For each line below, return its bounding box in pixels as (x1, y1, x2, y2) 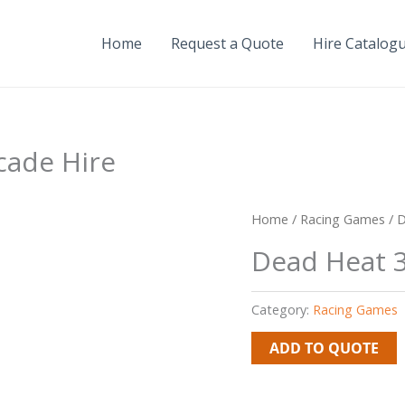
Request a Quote (171, 33, 285, 53)
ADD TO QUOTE (268, 338, 379, 359)
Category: (250, 300, 313, 318)
